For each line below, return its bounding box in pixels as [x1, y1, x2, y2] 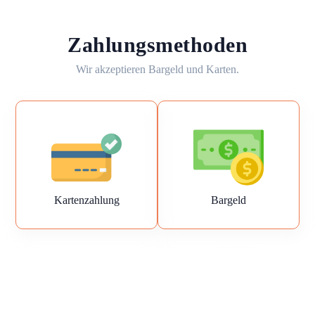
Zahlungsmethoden [67, 33, 247, 56]
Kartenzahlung [53, 194, 120, 206]
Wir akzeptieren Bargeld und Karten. [76, 63, 239, 75]
